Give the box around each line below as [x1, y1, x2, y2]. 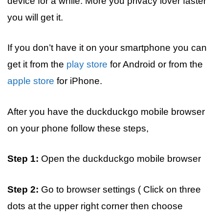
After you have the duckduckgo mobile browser [7, 106, 205, 117]
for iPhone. [54, 76, 102, 86]
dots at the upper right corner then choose [7, 200, 183, 211]
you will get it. [7, 12, 63, 22]
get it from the [7, 59, 66, 69]
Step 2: [7, 184, 39, 195]
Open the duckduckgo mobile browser [39, 153, 201, 164]
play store [66, 59, 108, 69]
